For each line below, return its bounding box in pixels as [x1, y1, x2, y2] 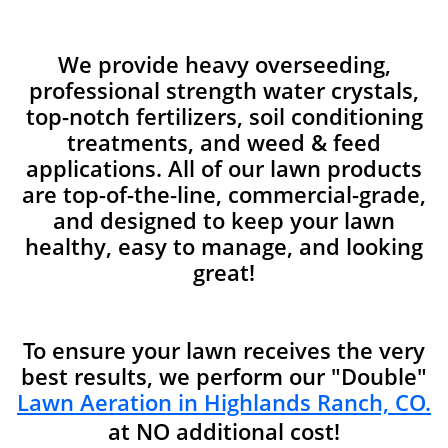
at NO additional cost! [108, 416, 340, 446]
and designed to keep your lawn [53, 205, 395, 235]
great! [193, 257, 255, 287]
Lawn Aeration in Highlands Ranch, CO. [17, 387, 431, 417]
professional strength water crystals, [29, 75, 419, 105]
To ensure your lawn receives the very [23, 335, 425, 365]
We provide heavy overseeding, [57, 49, 391, 79]
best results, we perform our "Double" [21, 361, 427, 391]
